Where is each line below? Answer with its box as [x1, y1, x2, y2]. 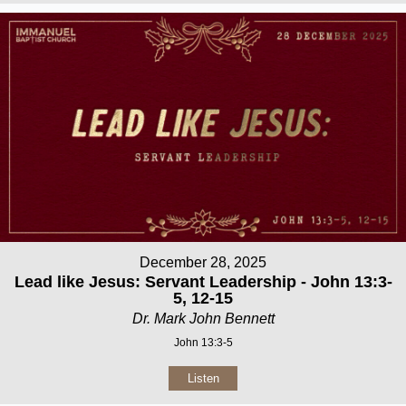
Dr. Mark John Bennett [131, 310, 275, 326]
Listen [187, 371, 219, 385]
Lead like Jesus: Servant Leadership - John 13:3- [14, 272, 392, 291]
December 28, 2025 [140, 254, 266, 270]
